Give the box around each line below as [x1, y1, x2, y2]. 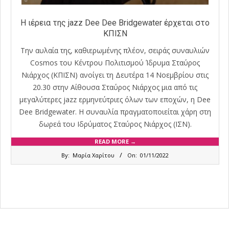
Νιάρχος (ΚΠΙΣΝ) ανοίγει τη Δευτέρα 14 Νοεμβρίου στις [21, 70, 209, 80]
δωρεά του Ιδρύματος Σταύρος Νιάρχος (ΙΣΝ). [38, 119, 192, 129]
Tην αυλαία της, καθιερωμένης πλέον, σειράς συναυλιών [20, 45, 210, 55]
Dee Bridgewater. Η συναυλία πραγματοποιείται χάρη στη [19, 106, 211, 117]
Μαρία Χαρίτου [73, 151, 114, 159]
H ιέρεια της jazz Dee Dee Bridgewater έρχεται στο [20, 17, 210, 28]
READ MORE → [94, 137, 136, 145]
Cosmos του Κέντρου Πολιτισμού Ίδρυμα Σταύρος [30, 57, 200, 67]
